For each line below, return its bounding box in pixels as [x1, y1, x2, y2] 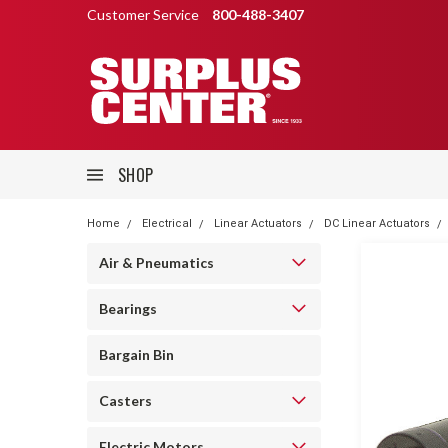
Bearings [99, 300, 157, 317]
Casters [99, 392, 152, 409]
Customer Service [87, 6, 202, 23]
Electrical [142, 217, 192, 230]
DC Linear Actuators [324, 217, 430, 230]
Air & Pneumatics [99, 254, 214, 271]
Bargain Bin [99, 346, 174, 363]
